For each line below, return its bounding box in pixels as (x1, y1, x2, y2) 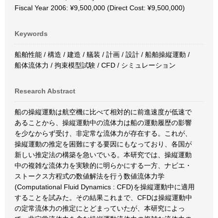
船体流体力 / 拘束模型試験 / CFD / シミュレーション (15, 61, 176, 69)
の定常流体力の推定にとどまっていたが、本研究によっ (15, 204, 185, 212)
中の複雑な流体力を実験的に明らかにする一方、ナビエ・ (15, 162, 192, 169)
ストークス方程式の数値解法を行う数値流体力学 (15, 172, 164, 180)
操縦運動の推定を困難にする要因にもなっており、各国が (15, 140, 192, 148)
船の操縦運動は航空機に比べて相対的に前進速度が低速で (15, 108, 192, 116)
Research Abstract (15, 87, 75, 95)
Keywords (15, 30, 48, 37)
